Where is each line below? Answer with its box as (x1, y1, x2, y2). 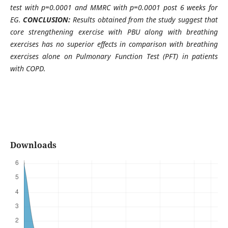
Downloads (10, 139, 56, 151)
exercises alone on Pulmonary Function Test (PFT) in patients (10, 51, 218, 61)
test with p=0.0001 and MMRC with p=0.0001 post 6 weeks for (10, 2, 218, 12)
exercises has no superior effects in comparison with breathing (10, 39, 218, 49)
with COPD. (10, 63, 46, 73)
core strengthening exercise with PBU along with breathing (10, 26, 218, 37)
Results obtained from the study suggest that (73, 14, 218, 24)
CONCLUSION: (23, 14, 73, 24)
